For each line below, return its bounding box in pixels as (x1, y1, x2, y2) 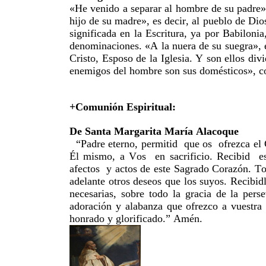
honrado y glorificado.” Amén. (69, 212, 202, 224)
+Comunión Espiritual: (69, 100, 176, 113)
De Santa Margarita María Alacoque (69, 125, 239, 137)
